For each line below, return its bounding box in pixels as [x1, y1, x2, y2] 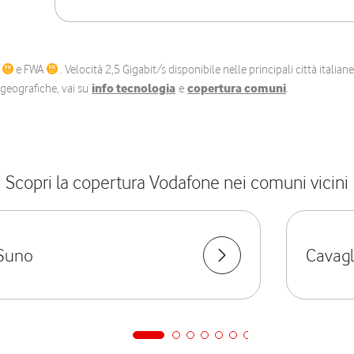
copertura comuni [187, 81, 286, 96]
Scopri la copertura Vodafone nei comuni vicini [6, 171, 348, 194]
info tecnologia [92, 81, 175, 96]
